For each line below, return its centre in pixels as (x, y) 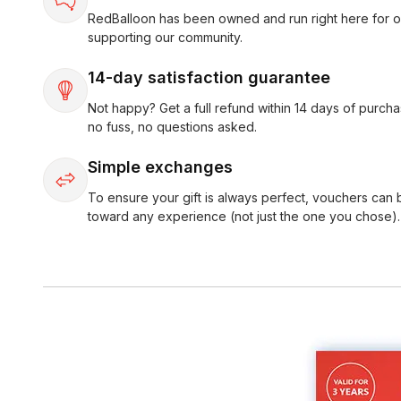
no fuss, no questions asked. (172, 126)
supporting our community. (165, 37)
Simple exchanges (160, 166)
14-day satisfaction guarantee (209, 77)
